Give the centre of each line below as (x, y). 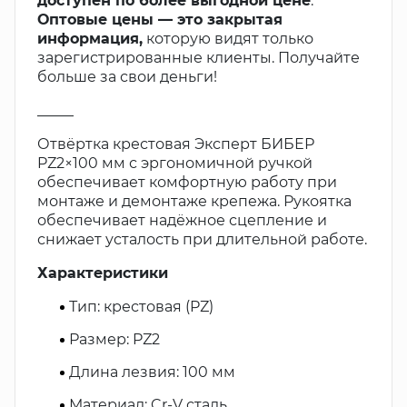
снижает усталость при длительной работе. (202, 239)
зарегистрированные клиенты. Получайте (199, 58)
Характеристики (103, 273)
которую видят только (228, 39)
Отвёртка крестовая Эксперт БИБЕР (176, 144)
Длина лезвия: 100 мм (152, 372)
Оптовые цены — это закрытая (160, 20)
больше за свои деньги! (127, 77)
